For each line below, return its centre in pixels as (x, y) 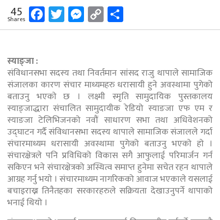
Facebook (76, 14)
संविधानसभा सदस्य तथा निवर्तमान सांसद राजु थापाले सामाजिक (110, 73)
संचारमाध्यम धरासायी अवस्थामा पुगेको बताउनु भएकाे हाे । (110, 144)
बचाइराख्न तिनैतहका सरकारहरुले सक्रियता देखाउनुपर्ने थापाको (110, 191)
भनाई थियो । (27, 203)
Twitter (89, 14)
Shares (16, 19)
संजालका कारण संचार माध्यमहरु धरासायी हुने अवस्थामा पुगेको (110, 85)
